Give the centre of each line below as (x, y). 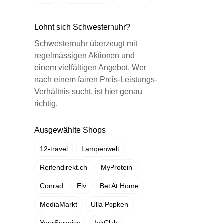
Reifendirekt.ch (63, 167)
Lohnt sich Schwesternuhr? (82, 27)
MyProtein (116, 167)
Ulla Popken (109, 204)
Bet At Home (119, 186)
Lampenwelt (100, 149)
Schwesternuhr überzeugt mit (86, 44)
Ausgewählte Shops (70, 130)
